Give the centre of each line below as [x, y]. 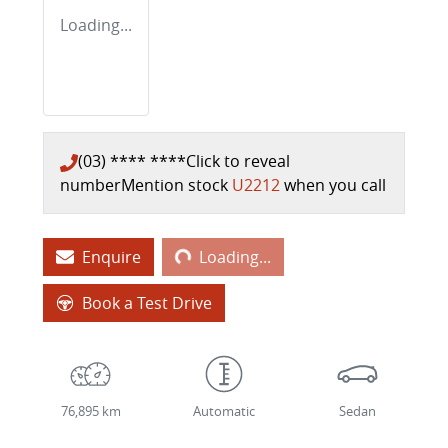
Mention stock [176, 185]
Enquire [111, 257]
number [90, 185]
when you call [335, 185]
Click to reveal [238, 161]
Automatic [223, 412]
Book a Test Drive [147, 303]
